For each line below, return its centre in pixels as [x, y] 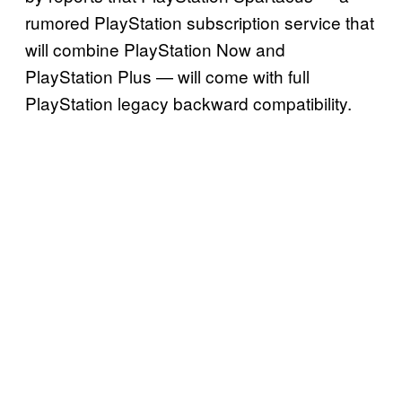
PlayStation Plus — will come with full [167, 76]
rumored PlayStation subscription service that [200, 22]
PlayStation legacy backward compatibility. [191, 103]
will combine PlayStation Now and [155, 49]
